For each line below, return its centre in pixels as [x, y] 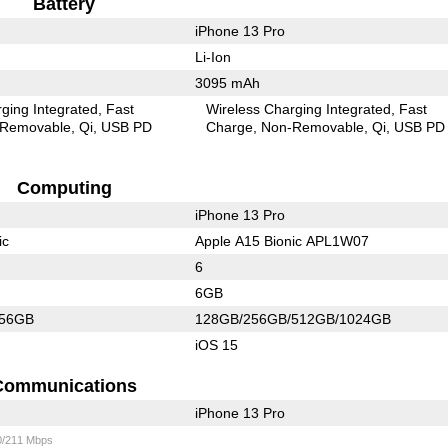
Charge [230, 126]
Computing [64, 187]
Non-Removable [313, 126]
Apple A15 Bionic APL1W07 [281, 240]
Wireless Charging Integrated [299, 108]
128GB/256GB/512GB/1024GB [292, 318]
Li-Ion [212, 56]
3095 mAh [227, 82]
